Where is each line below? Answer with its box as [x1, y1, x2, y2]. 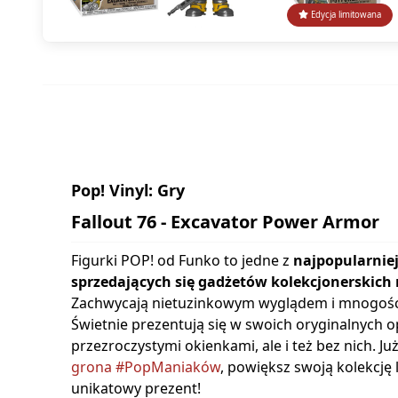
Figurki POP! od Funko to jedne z [71, 251, 293, 271]
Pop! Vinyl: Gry [71, 179, 185, 202]
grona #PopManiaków [71, 357, 220, 378]
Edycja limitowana [307, 8, 381, 20]
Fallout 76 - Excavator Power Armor [71, 210, 379, 235]
